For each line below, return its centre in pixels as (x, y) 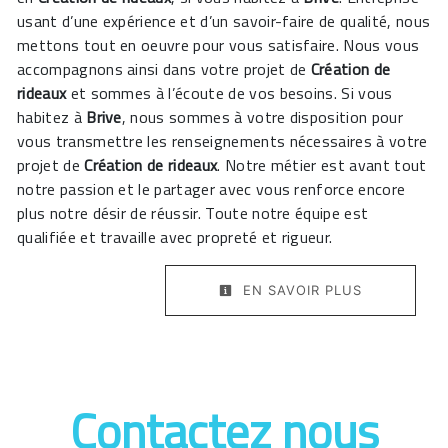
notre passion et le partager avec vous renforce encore (211, 189)
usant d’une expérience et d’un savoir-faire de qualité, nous (224, 21)
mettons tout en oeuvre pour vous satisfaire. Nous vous (218, 45)
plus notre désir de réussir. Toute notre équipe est (193, 213)
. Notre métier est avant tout (322, 165)
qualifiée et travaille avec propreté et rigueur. (175, 237)
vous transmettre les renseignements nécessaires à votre (222, 141)
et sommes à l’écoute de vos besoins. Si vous (229, 93)
